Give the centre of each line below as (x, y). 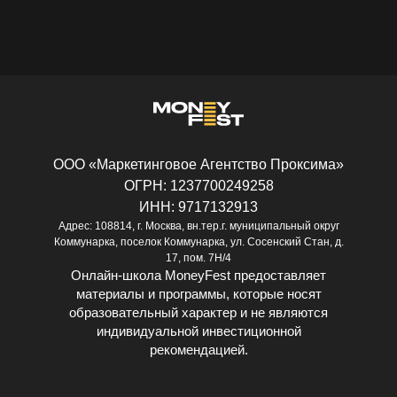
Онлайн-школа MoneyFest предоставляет (198, 275)
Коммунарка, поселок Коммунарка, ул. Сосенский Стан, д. (198, 242)
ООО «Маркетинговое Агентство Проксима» (198, 164)
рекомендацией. (198, 350)
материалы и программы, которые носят (198, 294)
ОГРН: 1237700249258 (198, 186)
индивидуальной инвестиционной (198, 331)
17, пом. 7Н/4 (198, 258)
